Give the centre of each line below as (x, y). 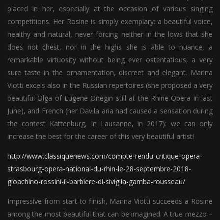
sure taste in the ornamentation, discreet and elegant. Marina (110, 72)
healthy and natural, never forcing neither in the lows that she (110, 34)
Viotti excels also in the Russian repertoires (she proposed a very (110, 85)
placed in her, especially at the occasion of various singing (110, 8)
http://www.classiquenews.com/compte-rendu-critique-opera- (105, 156)
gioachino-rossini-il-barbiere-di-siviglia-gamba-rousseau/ (96, 181)
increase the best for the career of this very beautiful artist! (101, 136)
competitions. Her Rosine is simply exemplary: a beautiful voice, (110, 21)
